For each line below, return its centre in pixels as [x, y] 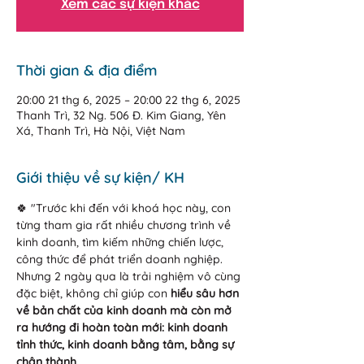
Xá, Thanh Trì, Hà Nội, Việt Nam [101, 131]
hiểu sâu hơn [206, 293]
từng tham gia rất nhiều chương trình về [125, 225]
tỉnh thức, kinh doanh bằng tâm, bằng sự [127, 344]
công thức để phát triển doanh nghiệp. [121, 259]
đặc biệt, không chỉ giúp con [93, 293]
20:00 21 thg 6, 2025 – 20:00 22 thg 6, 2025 [128, 100]
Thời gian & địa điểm [87, 70]
